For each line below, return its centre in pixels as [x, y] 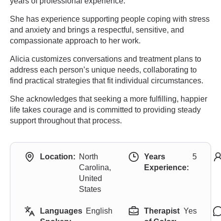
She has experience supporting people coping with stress [110, 19]
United [91, 178]
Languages [61, 211]
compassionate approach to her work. [75, 41]
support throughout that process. [66, 121]
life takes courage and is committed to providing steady [105, 110]
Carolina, [95, 167]
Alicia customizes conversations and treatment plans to [106, 59]
